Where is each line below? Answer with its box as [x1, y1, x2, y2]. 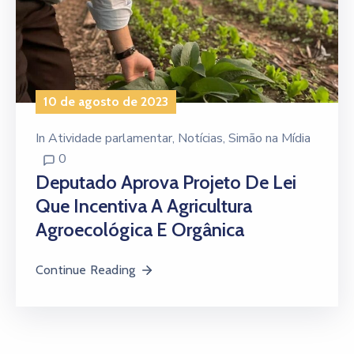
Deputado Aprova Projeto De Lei [36, 171, 296, 194]
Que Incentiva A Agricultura [36, 194, 252, 218]
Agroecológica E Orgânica [36, 218, 244, 242]
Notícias [178, 130, 223, 148]
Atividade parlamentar [48, 130, 172, 148]
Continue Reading [36, 262, 136, 278]
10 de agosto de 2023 [43, 94, 168, 110]
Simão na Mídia [228, 130, 311, 148]
